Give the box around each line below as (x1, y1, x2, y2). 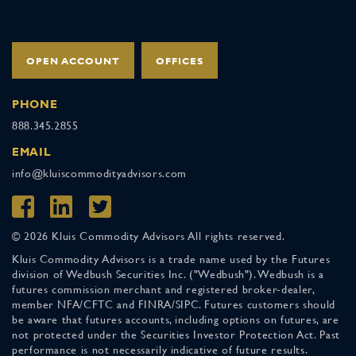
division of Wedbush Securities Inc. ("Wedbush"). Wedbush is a (12, 267, 325, 281)
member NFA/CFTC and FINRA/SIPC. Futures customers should (12, 297, 335, 311)
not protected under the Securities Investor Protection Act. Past (12, 327, 340, 341)
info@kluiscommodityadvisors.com (12, 166, 187, 180)
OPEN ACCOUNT (26, 55, 120, 67)
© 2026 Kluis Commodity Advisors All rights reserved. (12, 229, 285, 242)
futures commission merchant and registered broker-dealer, (12, 282, 315, 296)
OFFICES (156, 55, 203, 67)
